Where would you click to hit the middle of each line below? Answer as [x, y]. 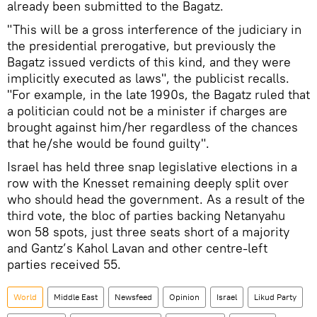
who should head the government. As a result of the [156, 200]
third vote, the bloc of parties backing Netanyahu [146, 216]
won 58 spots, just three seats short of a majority [148, 232]
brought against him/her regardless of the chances [152, 127]
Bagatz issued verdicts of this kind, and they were [149, 62]
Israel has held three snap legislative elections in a [152, 167]
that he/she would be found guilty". [108, 144]
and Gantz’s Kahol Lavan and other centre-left [137, 248]
